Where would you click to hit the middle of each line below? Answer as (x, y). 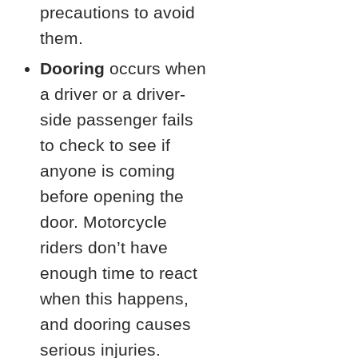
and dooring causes (115, 324)
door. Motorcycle (103, 222)
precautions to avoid (117, 12)
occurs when (158, 68)
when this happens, (114, 298)
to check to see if (105, 145)
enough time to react (119, 273)
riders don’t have (104, 247)
